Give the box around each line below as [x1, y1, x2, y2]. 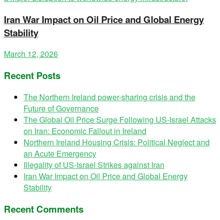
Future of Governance [24, 102, 99, 114]
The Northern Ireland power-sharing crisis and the [24, 91, 195, 103]
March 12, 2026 [4, 48, 58, 60]
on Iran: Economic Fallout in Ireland [24, 125, 146, 137]
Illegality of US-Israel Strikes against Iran [24, 159, 165, 170]
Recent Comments [4, 202, 83, 216]
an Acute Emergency [24, 147, 96, 159]
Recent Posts [4, 69, 60, 82]
